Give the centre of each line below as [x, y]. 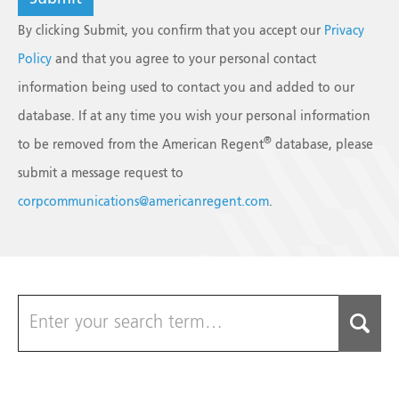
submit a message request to [101, 173]
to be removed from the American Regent [141, 145]
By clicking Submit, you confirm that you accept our [171, 31]
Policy [35, 59]
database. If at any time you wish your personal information [194, 116]
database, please [322, 145]
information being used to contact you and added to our [186, 88]
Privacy [344, 31]
